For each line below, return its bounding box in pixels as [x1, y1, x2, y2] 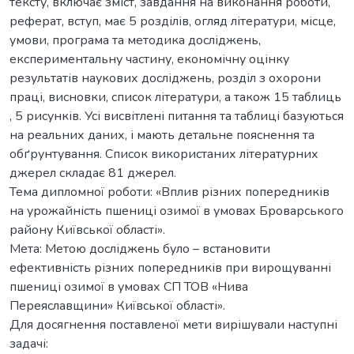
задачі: [9, 334, 48, 352]
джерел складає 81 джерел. [9, 164, 176, 182]
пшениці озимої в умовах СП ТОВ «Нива [9, 277, 248, 296]
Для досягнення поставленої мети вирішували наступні [9, 315, 337, 333]
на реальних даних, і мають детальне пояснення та [9, 126, 314, 144]
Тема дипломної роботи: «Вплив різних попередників [9, 183, 330, 201]
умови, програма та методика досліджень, [9, 31, 261, 49]
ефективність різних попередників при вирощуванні [9, 258, 331, 277]
